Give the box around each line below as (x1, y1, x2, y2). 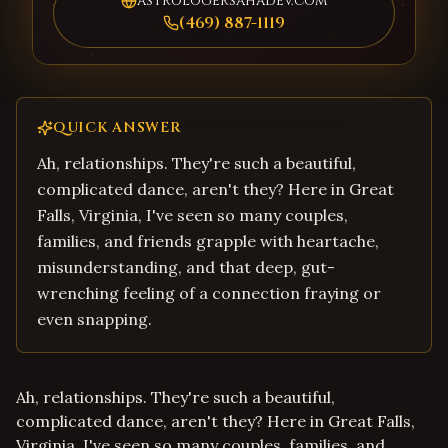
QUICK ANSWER (53, 118, 182, 137)
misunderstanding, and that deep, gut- (37, 257, 335, 277)
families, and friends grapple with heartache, (37, 231, 379, 251)
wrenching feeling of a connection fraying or (37, 283, 381, 303)
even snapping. (37, 309, 152, 329)
